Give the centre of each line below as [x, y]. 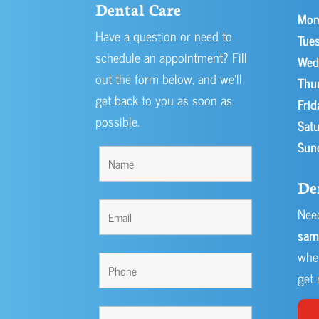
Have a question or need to [164, 36]
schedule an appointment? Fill [172, 57]
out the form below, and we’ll [169, 79]
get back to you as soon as [164, 100]
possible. [118, 121]
